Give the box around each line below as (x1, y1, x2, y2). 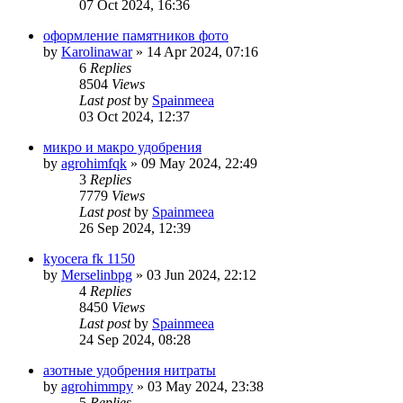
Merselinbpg (61, 266, 132, 282)
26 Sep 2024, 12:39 (79, 219, 191, 236)
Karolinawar (61, 43, 132, 59)
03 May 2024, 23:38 (148, 378, 264, 394)
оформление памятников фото (43, 27, 228, 43)
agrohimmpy (61, 378, 133, 394)
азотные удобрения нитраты (43, 362, 216, 378)
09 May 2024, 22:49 (141, 155, 257, 171)
